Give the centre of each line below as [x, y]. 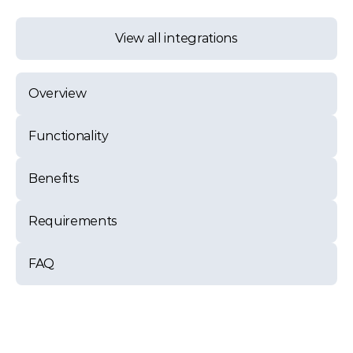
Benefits [54, 178]
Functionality [69, 136]
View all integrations [176, 38]
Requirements [73, 221]
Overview [58, 93]
